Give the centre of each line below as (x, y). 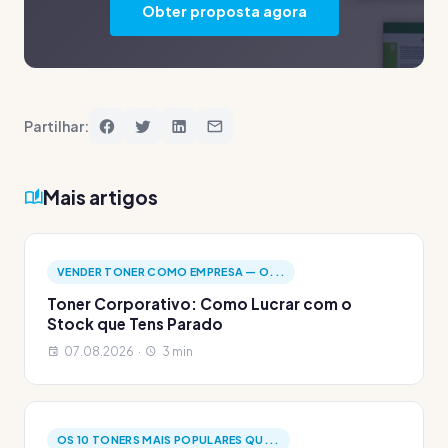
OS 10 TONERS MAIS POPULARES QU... (168, 439)
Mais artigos (100, 196)
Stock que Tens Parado (135, 323)
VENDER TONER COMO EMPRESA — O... (171, 271)
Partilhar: (56, 125)
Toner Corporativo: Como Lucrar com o (199, 303)
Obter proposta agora (224, 11)
